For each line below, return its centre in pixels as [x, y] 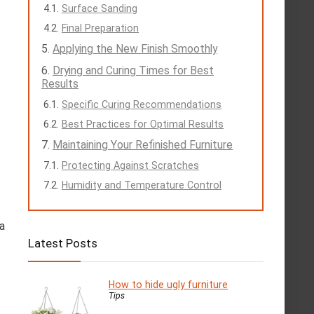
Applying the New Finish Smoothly [135, 49]
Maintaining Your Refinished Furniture [143, 145]
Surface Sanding [100, 9]
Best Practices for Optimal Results [143, 124]
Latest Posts [63, 244]
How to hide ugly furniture [168, 285]
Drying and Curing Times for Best [133, 71]
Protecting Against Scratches [130, 166]
